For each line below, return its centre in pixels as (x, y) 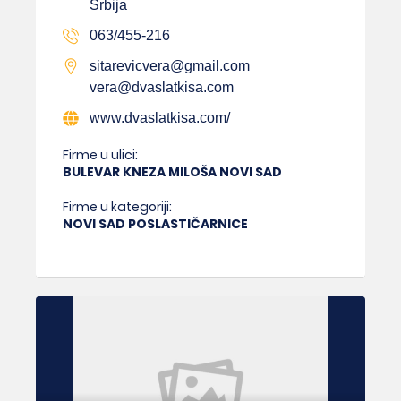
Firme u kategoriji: (117, 206)
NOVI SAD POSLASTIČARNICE (155, 223)
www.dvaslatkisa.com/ (160, 117)
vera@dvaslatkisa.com (162, 87)
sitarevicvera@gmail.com (170, 65)
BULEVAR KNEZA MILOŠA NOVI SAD (172, 171)
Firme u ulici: (100, 154)
